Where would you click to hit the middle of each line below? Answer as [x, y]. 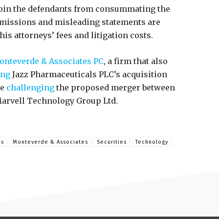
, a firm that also [136, 61]
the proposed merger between [115, 88]
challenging [29, 88]
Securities [112, 142]
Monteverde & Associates [50, 142]
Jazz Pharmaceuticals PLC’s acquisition [89, 74]
